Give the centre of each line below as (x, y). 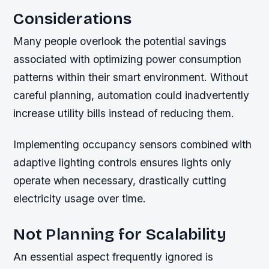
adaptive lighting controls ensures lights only (122, 162)
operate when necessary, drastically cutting (120, 180)
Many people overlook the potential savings (120, 41)
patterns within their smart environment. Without (131, 77)
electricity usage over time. (80, 198)
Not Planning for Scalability (120, 234)
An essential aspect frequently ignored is (113, 256)
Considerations (73, 19)
